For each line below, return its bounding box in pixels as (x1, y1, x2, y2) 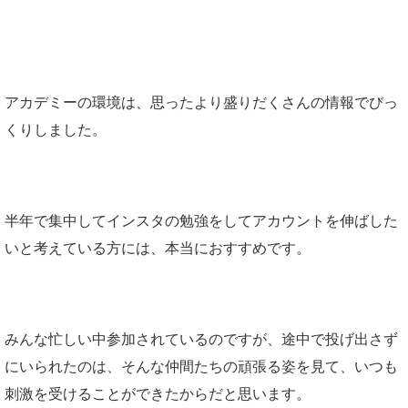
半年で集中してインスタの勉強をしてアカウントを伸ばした (5, 212, 398, 229)
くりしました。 (5, 121, 107, 138)
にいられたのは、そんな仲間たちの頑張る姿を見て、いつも (5, 358, 398, 374)
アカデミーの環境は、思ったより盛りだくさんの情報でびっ (5, 94, 398, 110)
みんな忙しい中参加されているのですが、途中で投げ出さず (5, 331, 398, 347)
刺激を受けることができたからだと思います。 (5, 385, 311, 402)
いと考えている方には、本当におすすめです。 (5, 240, 311, 256)
